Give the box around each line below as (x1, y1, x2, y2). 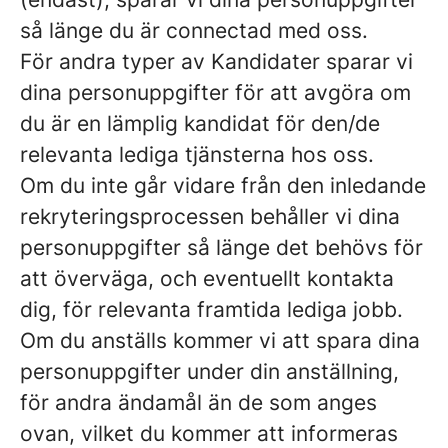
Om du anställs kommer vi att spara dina (20, 328, 420, 353)
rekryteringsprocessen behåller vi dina (20, 204, 400, 229)
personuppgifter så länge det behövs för (20, 235, 423, 260)
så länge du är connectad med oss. (20, 18, 368, 43)
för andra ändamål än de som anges (20, 390, 377, 415)
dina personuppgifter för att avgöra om (20, 80, 411, 105)
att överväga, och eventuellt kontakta (20, 266, 394, 291)
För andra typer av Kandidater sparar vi (20, 49, 413, 74)
